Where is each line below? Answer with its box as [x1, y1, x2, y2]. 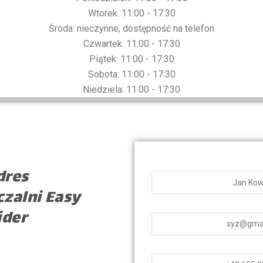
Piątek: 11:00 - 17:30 [89, 53, 174, 65]
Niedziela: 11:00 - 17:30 [83, 83, 180, 95]
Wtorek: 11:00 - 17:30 [87, 7, 176, 19]
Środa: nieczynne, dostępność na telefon [49, 22, 214, 34]
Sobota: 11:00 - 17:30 [87, 68, 176, 80]
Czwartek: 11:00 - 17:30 [83, 38, 180, 49]
